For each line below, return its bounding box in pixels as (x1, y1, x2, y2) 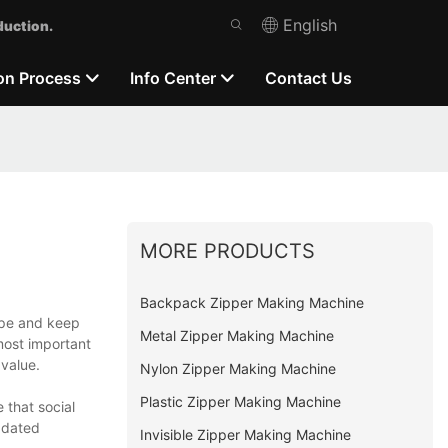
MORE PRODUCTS (140, 238, 316, 263)
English (283, 15, 338, 35)
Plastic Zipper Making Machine (140, 392, 342, 410)
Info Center (130, 67, 217, 88)
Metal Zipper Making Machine (140, 326, 335, 344)
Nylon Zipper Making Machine (140, 359, 337, 377)
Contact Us (265, 67, 353, 88)
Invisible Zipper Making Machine (140, 425, 352, 443)
